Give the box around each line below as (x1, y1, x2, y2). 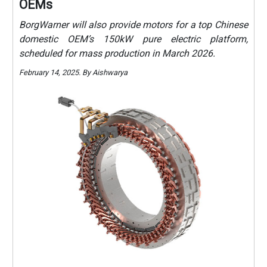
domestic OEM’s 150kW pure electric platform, (19, 33, 248, 45)
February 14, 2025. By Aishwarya (19, 67, 128, 77)
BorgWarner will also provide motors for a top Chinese (19, 18, 248, 30)
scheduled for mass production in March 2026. (19, 47, 216, 59)
